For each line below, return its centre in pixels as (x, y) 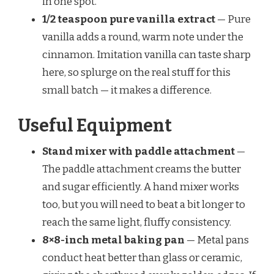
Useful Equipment (95, 125)
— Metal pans (217, 240)
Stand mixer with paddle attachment (139, 151)
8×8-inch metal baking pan (113, 240)
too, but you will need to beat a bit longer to (144, 204)
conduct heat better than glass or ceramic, (142, 257)
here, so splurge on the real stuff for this (136, 73)
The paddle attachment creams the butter (142, 169)
